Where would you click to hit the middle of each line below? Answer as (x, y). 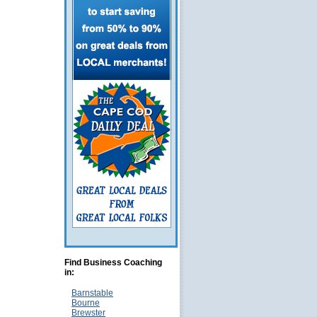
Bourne (86, 303)
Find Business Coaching (113, 263)
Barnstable (92, 293)
